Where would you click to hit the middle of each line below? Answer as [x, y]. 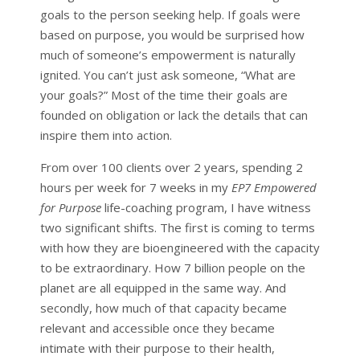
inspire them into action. [106, 135]
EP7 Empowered [274, 187]
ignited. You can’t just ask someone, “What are [168, 74]
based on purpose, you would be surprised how [172, 34]
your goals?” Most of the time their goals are [164, 94]
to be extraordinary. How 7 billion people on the [172, 267]
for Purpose [72, 207]
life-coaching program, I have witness [207, 207]
